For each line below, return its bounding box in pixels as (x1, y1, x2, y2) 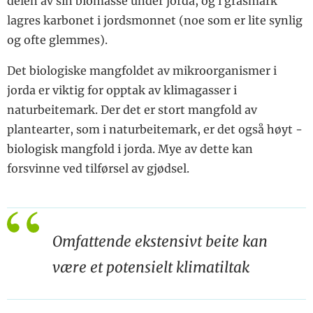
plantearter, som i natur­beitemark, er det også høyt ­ (7, 122, 303, 137)
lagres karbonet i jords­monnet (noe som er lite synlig (7, 13, 303, 28)
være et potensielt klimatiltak (52, 259, 249, 277)
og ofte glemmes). (7, 33, 108, 48)
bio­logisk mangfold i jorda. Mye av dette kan (7, 142, 253, 156)
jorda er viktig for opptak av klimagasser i (7, 83, 237, 98)
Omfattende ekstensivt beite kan (52, 233, 268, 252)
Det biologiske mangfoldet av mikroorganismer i (7, 64, 277, 78)
